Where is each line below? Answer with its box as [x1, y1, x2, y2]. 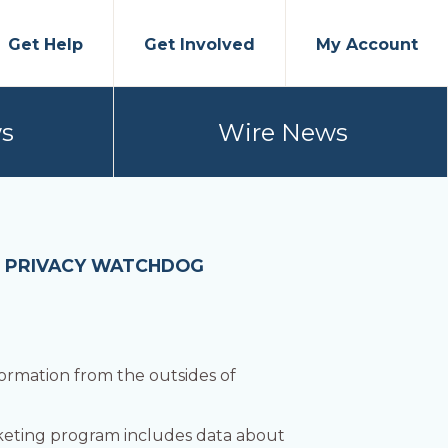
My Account [316, 35, 418, 54]
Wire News [218, 117, 348, 147]
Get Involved [144, 35, 255, 54]
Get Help [8, 35, 83, 54]
